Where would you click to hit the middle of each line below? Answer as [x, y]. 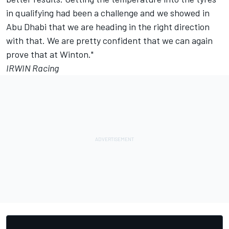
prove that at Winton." [50, 54]
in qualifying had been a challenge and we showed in [108, 13]
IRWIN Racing [32, 68]
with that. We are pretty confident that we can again [109, 41]
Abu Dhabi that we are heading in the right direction [108, 27]
